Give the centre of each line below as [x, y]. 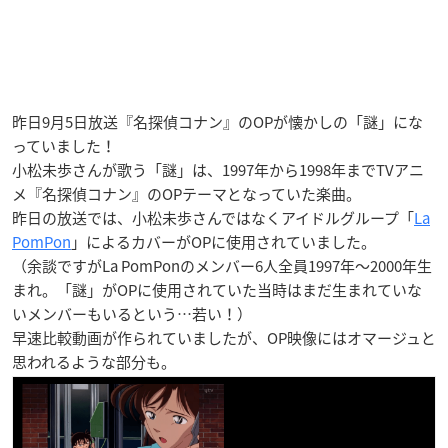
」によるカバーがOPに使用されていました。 [223, 241]
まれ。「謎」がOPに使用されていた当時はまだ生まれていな [217, 289]
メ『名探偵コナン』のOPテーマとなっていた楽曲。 [186, 193]
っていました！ [64, 145]
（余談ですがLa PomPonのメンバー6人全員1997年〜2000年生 [222, 265]
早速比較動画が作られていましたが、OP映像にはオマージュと [224, 337]
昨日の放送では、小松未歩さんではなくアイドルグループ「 [213, 217]
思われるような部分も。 [94, 361]
